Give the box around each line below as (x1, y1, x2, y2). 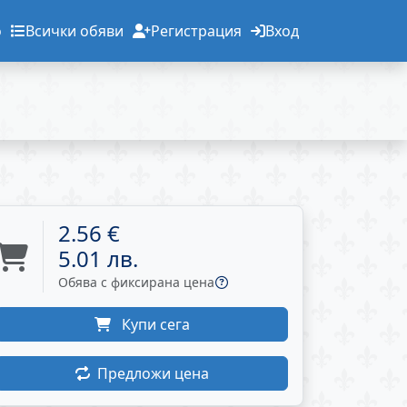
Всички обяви (25, 21, 124, 41)
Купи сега (117, 314, 190, 334)
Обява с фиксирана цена (58, 273, 214, 291)
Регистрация (151, 21, 242, 41)
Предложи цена (96, 363, 209, 383)
